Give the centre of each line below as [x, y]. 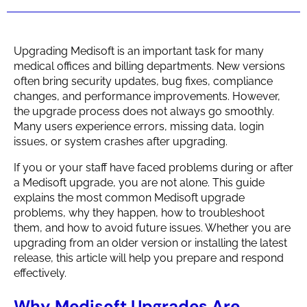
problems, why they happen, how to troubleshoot [139, 213]
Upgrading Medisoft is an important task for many [139, 51]
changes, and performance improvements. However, [147, 96]
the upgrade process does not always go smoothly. [144, 111]
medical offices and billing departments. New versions [149, 66]
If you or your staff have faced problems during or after [153, 168]
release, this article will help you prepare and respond [149, 258]
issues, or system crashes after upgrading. [121, 142]
